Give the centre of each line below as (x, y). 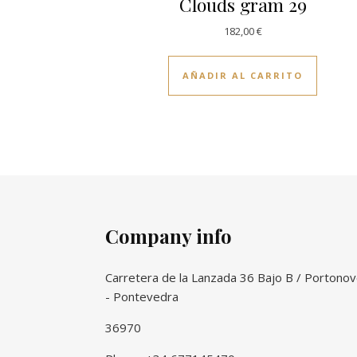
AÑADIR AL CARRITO (243, 75)
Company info (169, 235)
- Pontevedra (142, 296)
